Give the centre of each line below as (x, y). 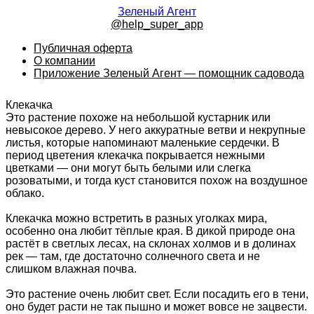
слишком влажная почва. (71, 268)
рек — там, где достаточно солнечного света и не (133, 256)
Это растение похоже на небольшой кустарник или (138, 117)
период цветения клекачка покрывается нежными (135, 155)
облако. (25, 193)
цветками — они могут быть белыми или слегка (128, 168)
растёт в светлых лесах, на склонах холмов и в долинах (151, 243)
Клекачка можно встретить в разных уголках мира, (136, 218)
